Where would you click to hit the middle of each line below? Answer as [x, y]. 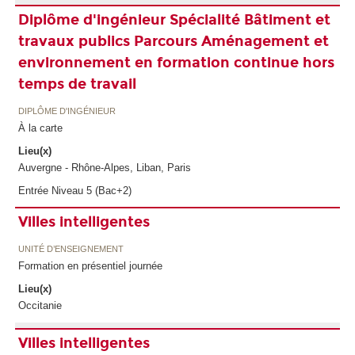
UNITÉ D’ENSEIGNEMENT [71, 249]
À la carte [40, 128]
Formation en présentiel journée [90, 265]
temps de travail [77, 84]
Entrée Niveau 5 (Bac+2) [74, 190]
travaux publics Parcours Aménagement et [173, 41]
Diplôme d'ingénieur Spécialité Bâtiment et [174, 19]
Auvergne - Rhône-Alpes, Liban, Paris [104, 167]
